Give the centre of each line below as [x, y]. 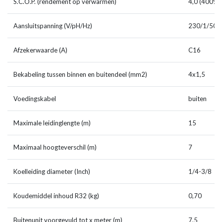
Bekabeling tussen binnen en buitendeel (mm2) [80, 75]
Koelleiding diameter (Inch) [52, 172]
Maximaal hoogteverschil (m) [55, 147]
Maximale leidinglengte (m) [52, 123]
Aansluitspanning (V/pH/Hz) [53, 26]
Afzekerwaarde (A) [40, 50]
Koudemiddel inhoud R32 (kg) [56, 196]
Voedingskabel [35, 99]
